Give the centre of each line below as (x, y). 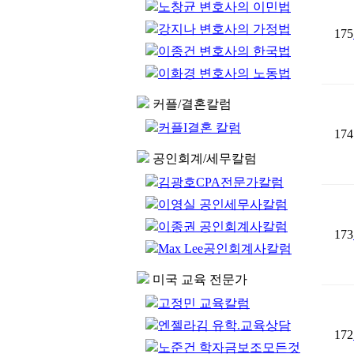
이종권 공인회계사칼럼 (223, 226)
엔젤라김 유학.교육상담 (224, 325)
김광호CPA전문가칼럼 (221, 182)
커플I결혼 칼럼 (200, 128)
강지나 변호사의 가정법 (224, 29)
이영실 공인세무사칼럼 (223, 204)
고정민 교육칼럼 (204, 303)
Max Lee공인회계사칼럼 (225, 249)
